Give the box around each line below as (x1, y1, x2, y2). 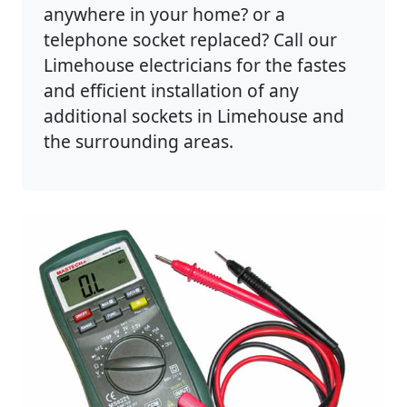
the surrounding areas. (44, 129, 233, 154)
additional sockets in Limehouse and (44, 104, 344, 129)
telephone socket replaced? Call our (44, 27, 337, 53)
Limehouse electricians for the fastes (44, 53, 346, 78)
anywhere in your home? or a (44, 2, 285, 27)
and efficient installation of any (44, 78, 299, 104)
